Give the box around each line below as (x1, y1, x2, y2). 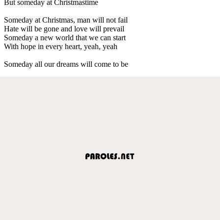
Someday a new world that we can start (4, 33, 126, 42)
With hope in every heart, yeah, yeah (4, 42, 117, 51)
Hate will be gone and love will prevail (4, 24, 124, 33)
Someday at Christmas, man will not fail (4, 15, 128, 24)
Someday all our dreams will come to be (4, 59, 128, 68)
